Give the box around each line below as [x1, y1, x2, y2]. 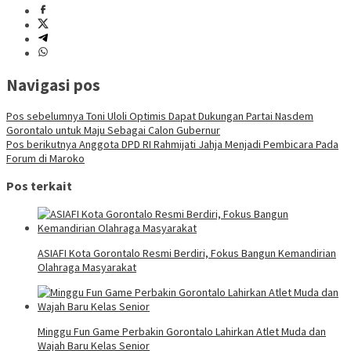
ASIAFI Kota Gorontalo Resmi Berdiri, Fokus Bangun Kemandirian [38, 245, 336, 260]
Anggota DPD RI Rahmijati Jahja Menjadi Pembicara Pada [77, 136, 338, 151]
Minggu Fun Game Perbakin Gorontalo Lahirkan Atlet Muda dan [38, 324, 326, 338]
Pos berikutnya [6, 136, 77, 151]
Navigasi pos [6, 74, 100, 96]
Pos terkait [6, 178, 72, 194]
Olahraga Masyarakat [38, 259, 136, 274]
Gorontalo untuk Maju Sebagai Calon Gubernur [6, 122, 220, 137]
